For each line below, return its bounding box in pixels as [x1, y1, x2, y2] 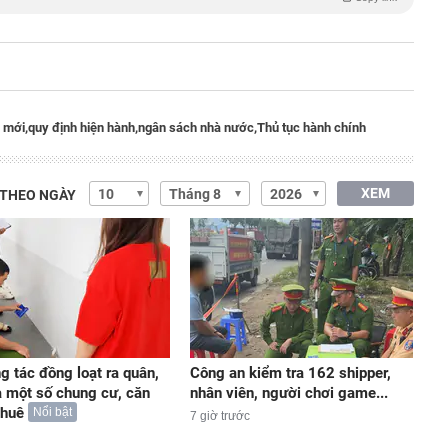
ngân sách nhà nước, [138, 120, 257, 136]
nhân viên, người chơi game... [189, 383, 388, 402]
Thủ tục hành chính [257, 120, 366, 136]
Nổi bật [32, 404, 72, 419]
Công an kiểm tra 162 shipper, [189, 363, 391, 382]
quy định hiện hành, [28, 120, 138, 136]
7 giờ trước [189, 408, 250, 423]
